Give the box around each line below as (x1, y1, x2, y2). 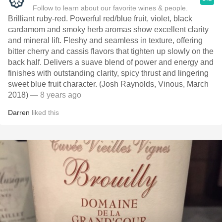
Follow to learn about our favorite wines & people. (33, 4, 188, 12)
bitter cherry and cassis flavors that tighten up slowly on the (8, 47, 214, 55)
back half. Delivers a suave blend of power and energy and (8, 58, 214, 66)
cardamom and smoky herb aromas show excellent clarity (8, 25, 209, 34)
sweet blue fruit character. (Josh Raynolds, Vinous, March (8, 80, 209, 88)
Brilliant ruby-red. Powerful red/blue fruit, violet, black (8, 14, 192, 23)
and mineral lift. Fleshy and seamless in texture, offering (8, 36, 203, 45)
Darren (8, 109, 30, 116)
